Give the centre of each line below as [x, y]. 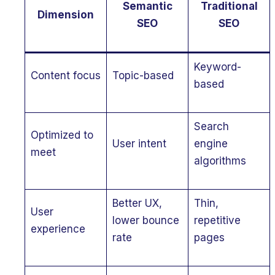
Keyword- [217, 67]
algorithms [220, 161]
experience [58, 229]
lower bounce [145, 220]
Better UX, [137, 203]
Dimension [66, 15]
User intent [139, 144]
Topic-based [143, 76]
